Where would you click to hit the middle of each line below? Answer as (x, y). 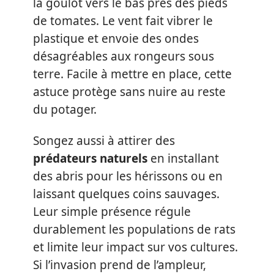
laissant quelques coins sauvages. (126, 194)
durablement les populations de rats (134, 230)
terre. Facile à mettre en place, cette (132, 74)
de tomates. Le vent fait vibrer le (123, 20)
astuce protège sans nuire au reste (129, 91)
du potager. (65, 109)
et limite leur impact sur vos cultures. (135, 247)
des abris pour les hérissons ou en (128, 176)
